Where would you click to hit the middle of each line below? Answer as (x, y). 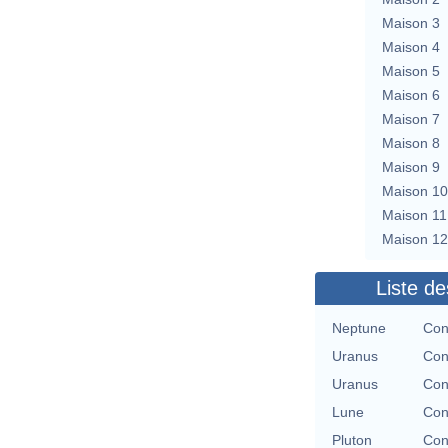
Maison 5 (411, 70)
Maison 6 (411, 94)
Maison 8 (411, 142)
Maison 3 (411, 22)
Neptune (359, 327)
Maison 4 (411, 46)
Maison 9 (411, 166)
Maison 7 (411, 118)
